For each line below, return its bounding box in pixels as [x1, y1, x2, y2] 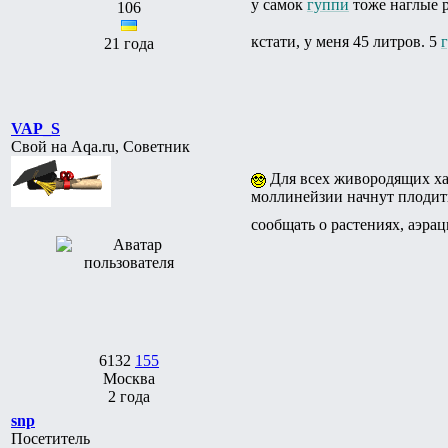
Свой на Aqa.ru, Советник [11, 137, 190, 155]
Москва [103, 369, 155, 387]
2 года [108, 387, 150, 405]
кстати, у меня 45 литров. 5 [251, 32, 441, 50]
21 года [104, 34, 154, 52]
